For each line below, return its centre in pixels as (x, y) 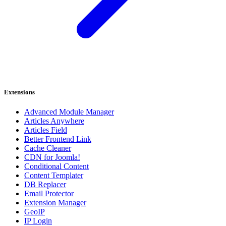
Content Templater (54, 175)
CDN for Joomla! (52, 157)
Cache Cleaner (48, 148)
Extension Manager (55, 202)
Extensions (19, 92)
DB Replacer (45, 184)
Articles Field (46, 130)
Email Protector (49, 193)
